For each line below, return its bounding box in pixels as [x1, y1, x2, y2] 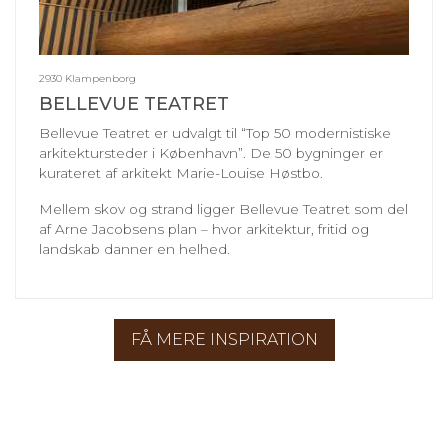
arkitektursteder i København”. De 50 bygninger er [39, 144, 383, 161]
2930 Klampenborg [39, 71, 136, 85]
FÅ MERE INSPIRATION [130, 329, 318, 349]
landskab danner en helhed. [39, 240, 230, 257]
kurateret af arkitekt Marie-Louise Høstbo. [39, 164, 331, 181]
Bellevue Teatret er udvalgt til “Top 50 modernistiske [39, 124, 391, 141]
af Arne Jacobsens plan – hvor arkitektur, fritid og [39, 220, 369, 237]
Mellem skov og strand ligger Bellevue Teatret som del [39, 200, 408, 217]
